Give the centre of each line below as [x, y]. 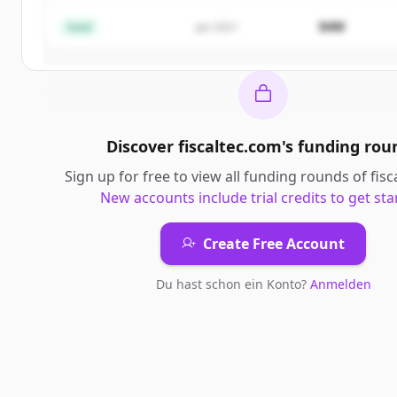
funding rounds [296, 176]
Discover [142, 146]
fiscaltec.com [230, 146]
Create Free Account [274, 244]
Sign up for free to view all [154, 176]
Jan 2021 [217, 27]
